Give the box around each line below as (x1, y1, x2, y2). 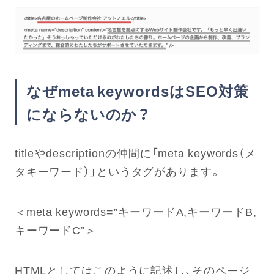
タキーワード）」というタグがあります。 (14, 163, 221, 180)
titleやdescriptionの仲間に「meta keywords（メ (14, 144, 256, 161)
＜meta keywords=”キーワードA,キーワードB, (14, 203, 257, 220)
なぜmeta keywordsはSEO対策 (26, 80, 249, 102)
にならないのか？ (26, 103, 150, 125)
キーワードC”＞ (14, 221, 97, 239)
